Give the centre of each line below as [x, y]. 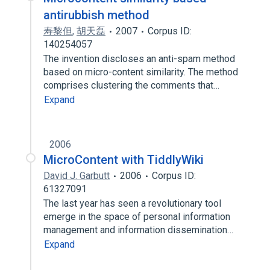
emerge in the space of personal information [137, 217]
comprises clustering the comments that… [133, 85]
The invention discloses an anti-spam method [139, 59]
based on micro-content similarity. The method [141, 72]
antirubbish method [96, 15]
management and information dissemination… [140, 230]
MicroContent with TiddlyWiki [124, 160]
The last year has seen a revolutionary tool [132, 203]
